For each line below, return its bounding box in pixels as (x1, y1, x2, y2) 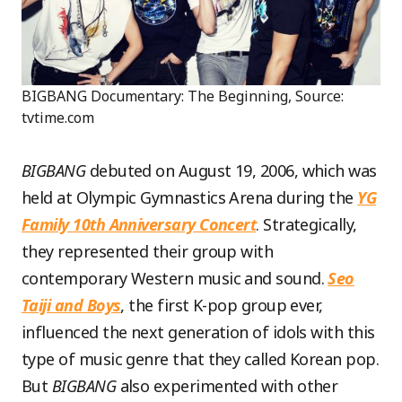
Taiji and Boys (22, 293, 121, 316)
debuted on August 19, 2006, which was (85, 159, 377, 181)
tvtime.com (22, 107, 94, 127)
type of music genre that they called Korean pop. (22, 347, 380, 370)
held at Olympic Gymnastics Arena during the (22, 186, 358, 208)
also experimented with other (116, 374, 338, 397)
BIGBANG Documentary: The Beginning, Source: (22, 85, 344, 106)
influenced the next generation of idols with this (22, 320, 375, 343)
